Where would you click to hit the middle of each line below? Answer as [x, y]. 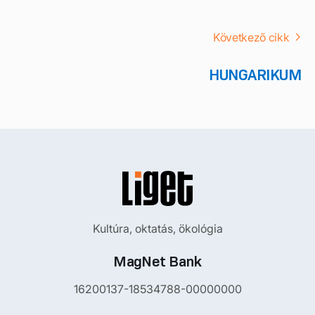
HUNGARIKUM [255, 75]
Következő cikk [251, 37]
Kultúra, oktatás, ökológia [157, 228]
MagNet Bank [157, 261]
